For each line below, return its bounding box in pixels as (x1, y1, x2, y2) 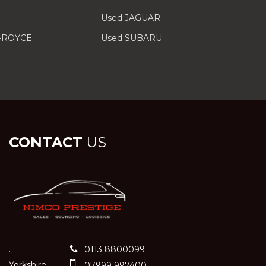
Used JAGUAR (101, 12, 161, 23)
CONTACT (8, 134, 83, 151)
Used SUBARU (101, 33, 163, 43)
